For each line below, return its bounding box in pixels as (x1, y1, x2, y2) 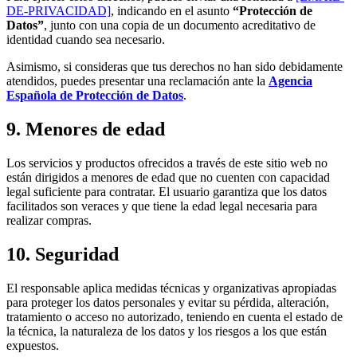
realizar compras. (6, 214, 92, 228)
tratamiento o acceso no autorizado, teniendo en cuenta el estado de (6, 309, 343, 324)
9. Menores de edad (6, 119, 165, 140)
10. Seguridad (6, 244, 119, 265)
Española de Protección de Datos (6, 88, 183, 103)
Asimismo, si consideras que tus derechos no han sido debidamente (6, 60, 343, 74)
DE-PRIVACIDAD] (6, 4, 111, 18)
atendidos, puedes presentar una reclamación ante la (6, 74, 269, 88)
